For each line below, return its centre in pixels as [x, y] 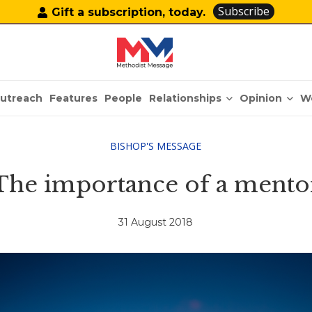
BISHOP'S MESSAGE [156, 146]
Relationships [186, 98]
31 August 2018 [156, 223]
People [124, 98]
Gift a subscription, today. [129, 12]
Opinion [261, 98]
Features [74, 98]
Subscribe [244, 11]
